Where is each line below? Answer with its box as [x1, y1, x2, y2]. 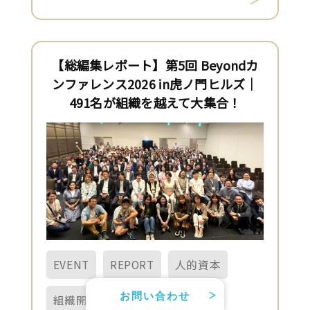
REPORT [109, 257, 154, 273]
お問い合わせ [120, 289, 190, 300]
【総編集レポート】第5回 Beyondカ [51, 55, 259, 74]
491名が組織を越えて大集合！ [69, 93, 241, 111]
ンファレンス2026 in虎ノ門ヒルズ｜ [52, 74, 258, 93]
